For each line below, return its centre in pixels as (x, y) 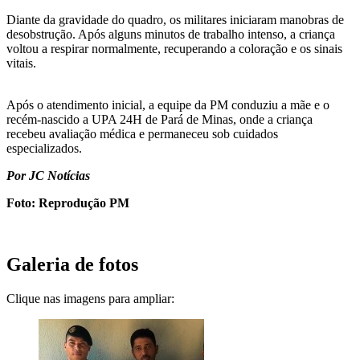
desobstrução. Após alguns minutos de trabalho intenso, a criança (171, 34)
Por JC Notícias (48, 175)
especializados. (44, 148)
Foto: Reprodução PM (68, 202)
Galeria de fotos (72, 264)
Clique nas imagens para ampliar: (90, 298)
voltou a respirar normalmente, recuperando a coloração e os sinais (174, 48)
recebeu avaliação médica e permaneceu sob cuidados (142, 133)
